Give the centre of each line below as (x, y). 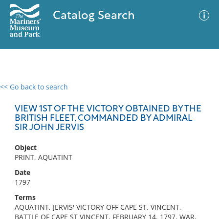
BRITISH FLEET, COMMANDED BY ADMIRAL (103, 119)
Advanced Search (145, 95)
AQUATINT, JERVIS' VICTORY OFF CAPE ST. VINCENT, (98, 207)
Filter (197, 96)
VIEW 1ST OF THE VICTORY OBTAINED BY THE (108, 109)
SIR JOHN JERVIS (49, 128)
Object (26, 147)
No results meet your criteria (108, 147)
